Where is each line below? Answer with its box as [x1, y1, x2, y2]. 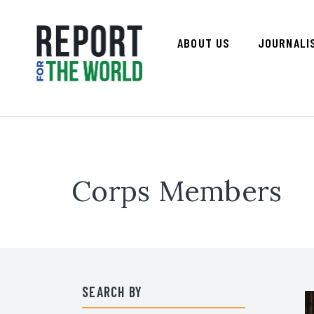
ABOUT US [177, 35, 231, 50]
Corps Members [71, 173, 282, 209]
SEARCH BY [82, 283, 143, 300]
